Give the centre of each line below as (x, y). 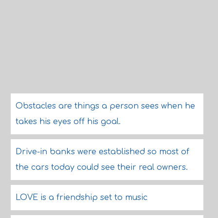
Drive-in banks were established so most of (102, 152)
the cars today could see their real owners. (101, 167)
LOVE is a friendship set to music (81, 198)
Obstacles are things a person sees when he (105, 106)
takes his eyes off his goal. (68, 122)
